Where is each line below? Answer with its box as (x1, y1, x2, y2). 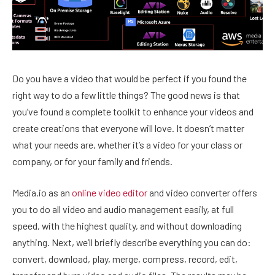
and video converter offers (147, 187, 257, 199)
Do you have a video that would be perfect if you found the (12, 72, 247, 84)
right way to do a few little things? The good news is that (12, 88, 240, 101)
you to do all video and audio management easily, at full (12, 203, 234, 215)
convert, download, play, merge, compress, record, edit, (12, 253, 238, 265)
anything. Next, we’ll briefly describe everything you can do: (12, 236, 251, 249)
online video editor (72, 187, 147, 199)
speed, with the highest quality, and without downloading (12, 220, 242, 232)
